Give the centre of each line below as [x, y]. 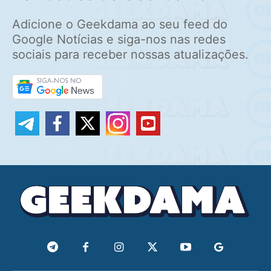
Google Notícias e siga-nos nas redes [119, 40]
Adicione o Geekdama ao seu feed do [120, 24]
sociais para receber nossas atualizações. [130, 55]
